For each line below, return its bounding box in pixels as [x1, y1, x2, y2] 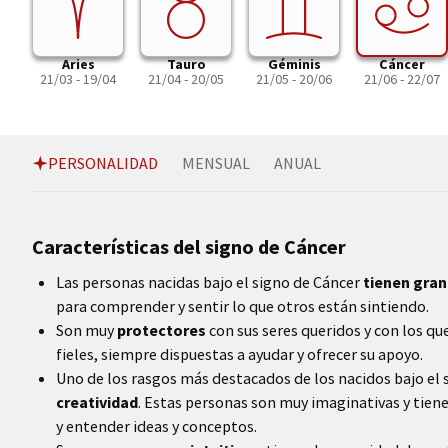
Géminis [267, 55, 321, 73]
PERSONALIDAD [48, 153, 158, 173]
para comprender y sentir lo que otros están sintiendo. [56, 296, 429, 316]
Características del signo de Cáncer [32, 234, 346, 259]
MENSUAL [182, 153, 250, 173]
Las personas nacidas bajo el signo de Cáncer [56, 272, 363, 292]
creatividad [56, 392, 138, 412]
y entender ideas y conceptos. [56, 416, 257, 436]
